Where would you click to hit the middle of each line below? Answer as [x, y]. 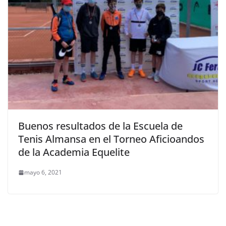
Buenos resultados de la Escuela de [100, 126]
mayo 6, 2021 [43, 173]
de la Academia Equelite [74, 152]
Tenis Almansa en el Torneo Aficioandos [111, 139]
